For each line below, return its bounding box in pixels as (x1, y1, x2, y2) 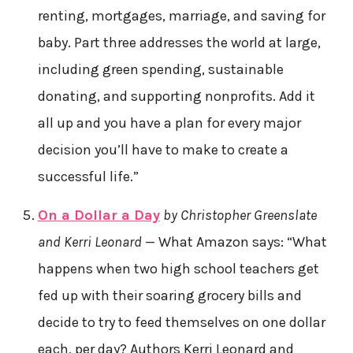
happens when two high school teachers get (37, 259, 319, 277)
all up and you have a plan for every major (37, 113, 301, 132)
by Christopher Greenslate (162, 206, 317, 224)
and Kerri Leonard (37, 232, 142, 251)
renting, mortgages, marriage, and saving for (37, 6, 325, 24)
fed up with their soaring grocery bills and (37, 286, 302, 304)
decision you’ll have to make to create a (37, 140, 288, 158)
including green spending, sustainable (37, 60, 284, 78)
